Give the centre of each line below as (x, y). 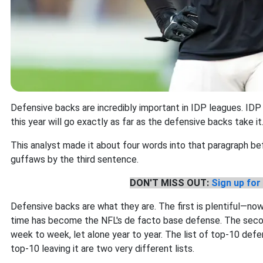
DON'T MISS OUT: (170, 183)
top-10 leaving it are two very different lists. (102, 249)
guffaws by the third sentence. (75, 160)
